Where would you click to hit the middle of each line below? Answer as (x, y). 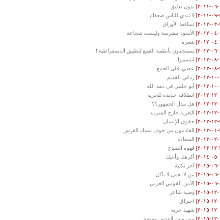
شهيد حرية (183, 210)
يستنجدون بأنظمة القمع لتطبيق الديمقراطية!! (145, 51)
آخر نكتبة (185, 166)
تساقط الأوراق (179, 24)
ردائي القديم (181, 77)
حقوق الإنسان (179, 122)
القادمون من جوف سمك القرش (159, 130)
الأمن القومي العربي (172, 183)
